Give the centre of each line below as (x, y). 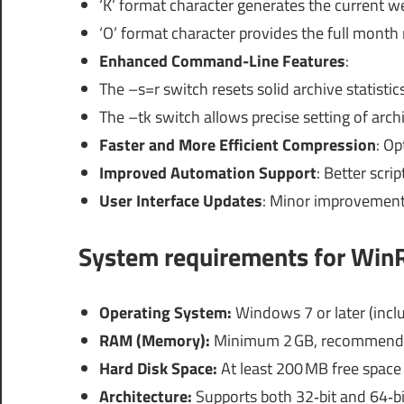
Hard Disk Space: (158, 368)
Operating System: (165, 312)
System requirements (193, 256)
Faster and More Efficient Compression (237, 144)
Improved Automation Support (207, 172)
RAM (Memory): (154, 340)
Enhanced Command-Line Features (222, 60)
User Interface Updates (180, 200)
